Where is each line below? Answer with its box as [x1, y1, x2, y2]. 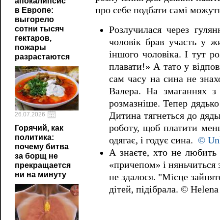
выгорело [15, 15, 54, 24]
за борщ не [15, 152, 58, 160]
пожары [15, 43, 46, 52]
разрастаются [15, 53, 70, 61]
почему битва [15, 142, 69, 151]
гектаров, [15, 34, 52, 42]
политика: [15, 133, 54, 141]
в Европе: [15, 6, 54, 14]
